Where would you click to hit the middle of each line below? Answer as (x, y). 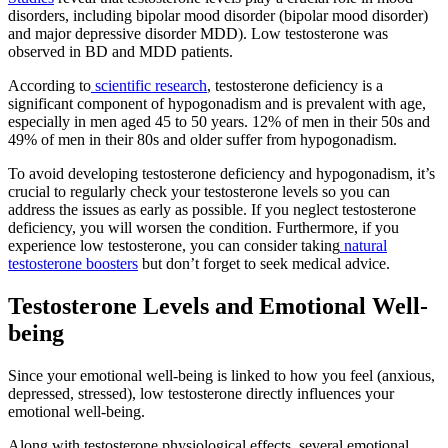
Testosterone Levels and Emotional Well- (218, 305)
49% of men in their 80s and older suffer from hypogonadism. (202, 140)
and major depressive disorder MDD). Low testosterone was (198, 34)
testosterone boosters (73, 264)
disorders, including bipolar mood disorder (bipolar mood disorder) (218, 16)
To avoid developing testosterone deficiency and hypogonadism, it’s (221, 174)
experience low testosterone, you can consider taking (174, 246)
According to (49, 86)
